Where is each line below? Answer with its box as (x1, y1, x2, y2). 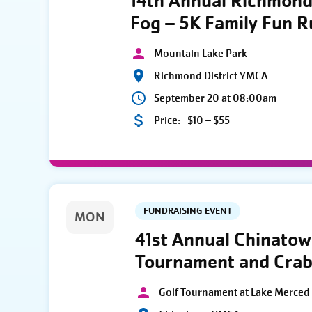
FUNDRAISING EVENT (143, 205, 233, 217)
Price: (154, 113, 181, 127)
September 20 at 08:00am (154, 91, 277, 105)
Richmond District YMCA (154, 68, 268, 83)
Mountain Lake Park (154, 46, 248, 61)
